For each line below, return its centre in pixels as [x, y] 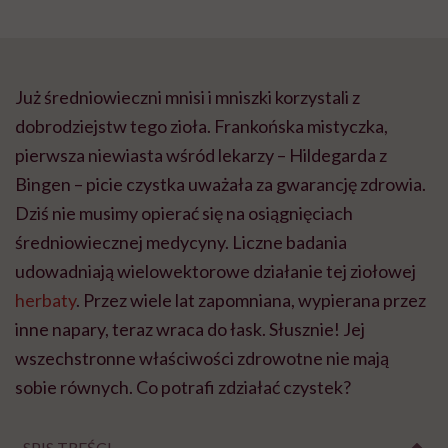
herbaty [45, 300]
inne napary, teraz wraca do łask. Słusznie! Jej [190, 329]
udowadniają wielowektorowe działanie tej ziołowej [215, 271]
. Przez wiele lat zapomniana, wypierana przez [251, 300]
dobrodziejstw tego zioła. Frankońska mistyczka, [201, 126]
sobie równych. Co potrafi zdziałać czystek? [183, 387]
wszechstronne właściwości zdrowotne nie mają [202, 358]
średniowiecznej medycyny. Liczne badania [181, 242]
